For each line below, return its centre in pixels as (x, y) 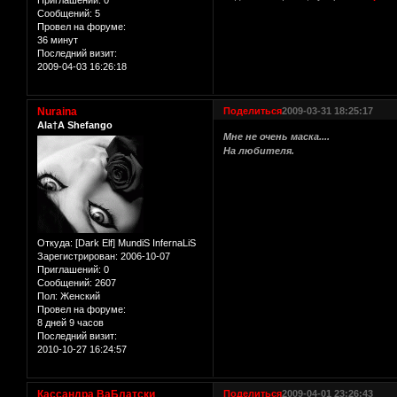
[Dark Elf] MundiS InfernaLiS (134, 243)
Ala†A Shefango (75, 125)
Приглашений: (69, 270)
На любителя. (259, 151)
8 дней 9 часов (70, 323)
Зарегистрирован (76, 257)
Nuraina (57, 111)
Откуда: (55, 243)
